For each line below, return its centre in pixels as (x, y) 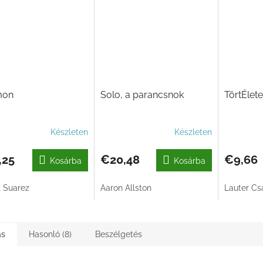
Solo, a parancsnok (142, 95)
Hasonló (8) (50, 235)
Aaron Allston (126, 188)
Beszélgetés (119, 235)
